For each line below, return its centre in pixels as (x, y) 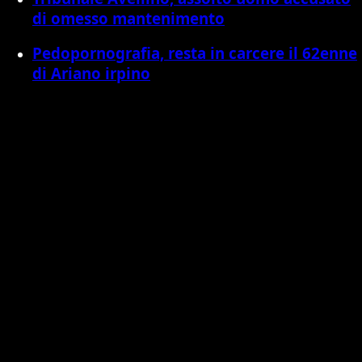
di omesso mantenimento (128, 18)
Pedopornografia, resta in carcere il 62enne (195, 53)
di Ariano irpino (91, 74)
